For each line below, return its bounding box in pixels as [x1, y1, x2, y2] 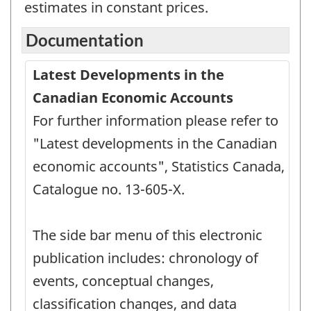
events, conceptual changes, [33, 271, 214, 290]
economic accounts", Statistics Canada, [33, 156, 285, 176]
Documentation [26, 29, 144, 50]
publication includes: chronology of [33, 248, 258, 267]
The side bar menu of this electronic [33, 225, 262, 244]
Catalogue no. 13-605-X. [33, 179, 185, 199]
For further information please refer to [33, 110, 278, 130]
